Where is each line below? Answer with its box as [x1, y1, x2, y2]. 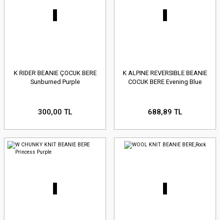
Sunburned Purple [30, 78, 80, 86]
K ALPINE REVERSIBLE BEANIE [123, 69, 207, 77]
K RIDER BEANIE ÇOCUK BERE [13, 69, 97, 77]
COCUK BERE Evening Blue [128, 78, 202, 86]
